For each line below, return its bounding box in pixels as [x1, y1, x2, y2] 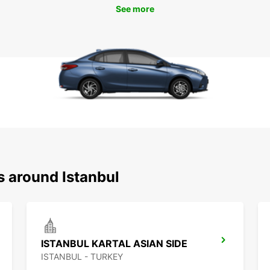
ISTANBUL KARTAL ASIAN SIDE [41, 237, 187, 250]
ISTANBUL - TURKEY [41, 251, 123, 262]
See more [116, 4, 154, 14]
